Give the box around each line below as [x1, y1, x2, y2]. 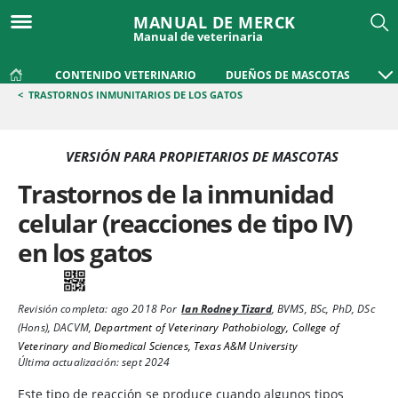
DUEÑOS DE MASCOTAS [226, 68, 351, 83]
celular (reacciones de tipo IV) [18, 206, 352, 240]
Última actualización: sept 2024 [18, 354, 171, 370]
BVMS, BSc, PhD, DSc [277, 301, 375, 316]
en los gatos [18, 235, 153, 269]
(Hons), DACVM [18, 320, 89, 335]
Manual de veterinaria [133, 28, 264, 44]
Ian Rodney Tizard [181, 301, 272, 316]
